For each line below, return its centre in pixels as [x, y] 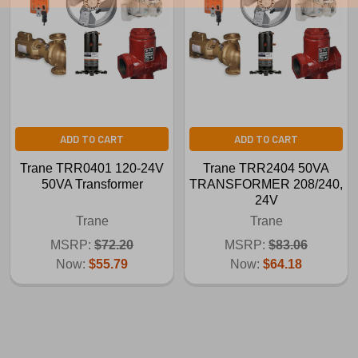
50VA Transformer [92, 184]
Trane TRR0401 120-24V [92, 168]
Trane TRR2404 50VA [266, 168]
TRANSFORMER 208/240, [266, 184]
